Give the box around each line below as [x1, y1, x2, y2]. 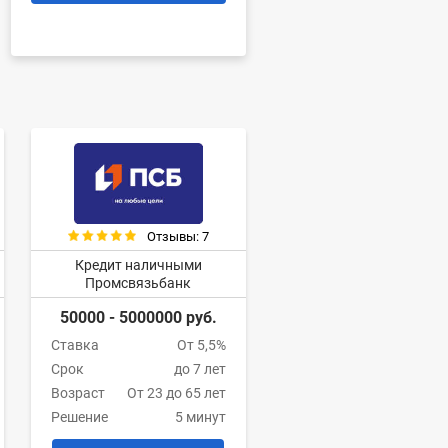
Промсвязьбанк [85, 275, 192, 292]
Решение [50, 409, 108, 426]
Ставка [50, 337, 99, 354]
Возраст [50, 385, 105, 402]
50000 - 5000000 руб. [59, 308, 217, 328]
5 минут [174, 409, 226, 426]
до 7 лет [173, 361, 226, 378]
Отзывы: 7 [147, 229, 210, 245]
